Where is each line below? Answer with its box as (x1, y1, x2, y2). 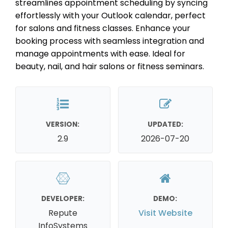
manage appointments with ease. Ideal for (15, 47, 185, 60)
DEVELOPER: (41, 193, 84, 204)
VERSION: (46, 119, 80, 129)
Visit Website (138, 207, 192, 219)
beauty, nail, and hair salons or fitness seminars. (15, 60, 204, 72)
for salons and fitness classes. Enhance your (15, 22, 190, 34)
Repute (48, 207, 77, 219)
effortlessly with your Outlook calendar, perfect (15, 9, 206, 21)
